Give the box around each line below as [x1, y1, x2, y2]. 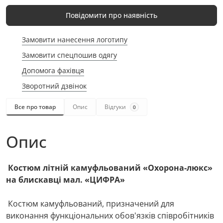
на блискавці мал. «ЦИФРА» [6, 174, 125, 185]
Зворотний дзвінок [22, 81, 87, 91]
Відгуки [105, 103, 126, 111]
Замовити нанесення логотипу [22, 35, 127, 44]
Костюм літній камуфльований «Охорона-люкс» [8, 162, 213, 173]
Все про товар [14, 103, 56, 111]
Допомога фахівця [22, 66, 84, 75]
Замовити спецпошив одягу [22, 50, 117, 60]
